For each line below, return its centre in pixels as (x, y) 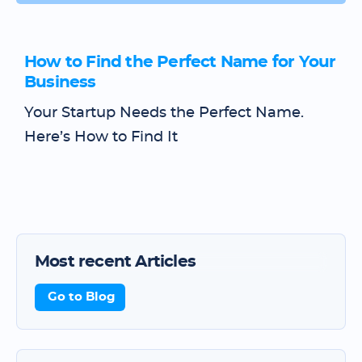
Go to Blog (82, 297)
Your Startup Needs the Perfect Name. (164, 113)
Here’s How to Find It (101, 137)
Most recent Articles (115, 262)
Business (60, 82)
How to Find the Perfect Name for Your (180, 62)
